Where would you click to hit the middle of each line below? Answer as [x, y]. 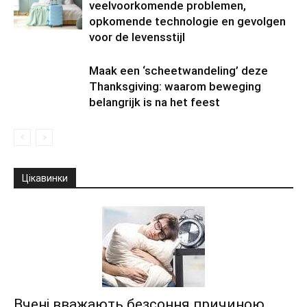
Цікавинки [45, 178]
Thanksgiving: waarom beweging [175, 86]
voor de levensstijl [137, 37]
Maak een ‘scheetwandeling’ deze [179, 70]
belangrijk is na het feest [155, 102]
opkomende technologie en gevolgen [187, 21]
